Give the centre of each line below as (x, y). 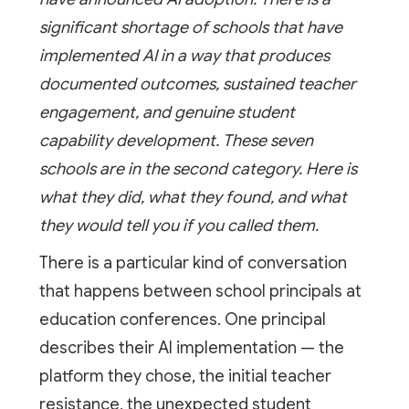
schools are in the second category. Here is (198, 168)
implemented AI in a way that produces (184, 55)
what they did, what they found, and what (193, 197)
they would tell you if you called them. (178, 225)
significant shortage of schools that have (190, 27)
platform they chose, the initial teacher (185, 376)
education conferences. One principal (182, 319)
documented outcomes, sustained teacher (197, 84)
